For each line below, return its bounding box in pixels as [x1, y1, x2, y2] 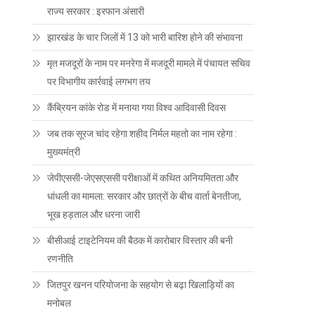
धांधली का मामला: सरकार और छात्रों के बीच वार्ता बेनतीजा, [47, 191, 242, 202]
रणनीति [47, 253, 74, 265]
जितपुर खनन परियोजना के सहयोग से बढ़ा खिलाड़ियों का [47, 279, 235, 291]
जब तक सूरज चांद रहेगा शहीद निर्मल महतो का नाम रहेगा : [47, 128, 238, 140]
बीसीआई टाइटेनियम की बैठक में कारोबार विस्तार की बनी [47, 235, 233, 247]
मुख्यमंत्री [47, 146, 81, 158]
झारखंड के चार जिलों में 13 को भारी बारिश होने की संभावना [47, 32, 243, 44]
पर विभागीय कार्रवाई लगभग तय [47, 76, 151, 88]
